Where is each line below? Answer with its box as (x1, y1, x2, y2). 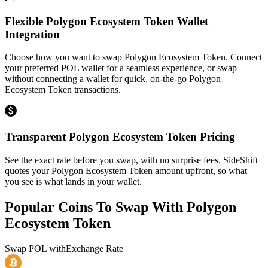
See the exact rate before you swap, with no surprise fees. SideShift (5, 154, 258, 165)
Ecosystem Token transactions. (5, 84, 121, 95)
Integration (5, 28, 60, 41)
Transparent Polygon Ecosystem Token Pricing (5, 130, 235, 143)
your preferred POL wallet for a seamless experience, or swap (5, 63, 237, 74)
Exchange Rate (66, 243, 123, 254)
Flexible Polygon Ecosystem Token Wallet (5, 14, 208, 28)
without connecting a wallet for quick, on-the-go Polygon (5, 74, 221, 84)
